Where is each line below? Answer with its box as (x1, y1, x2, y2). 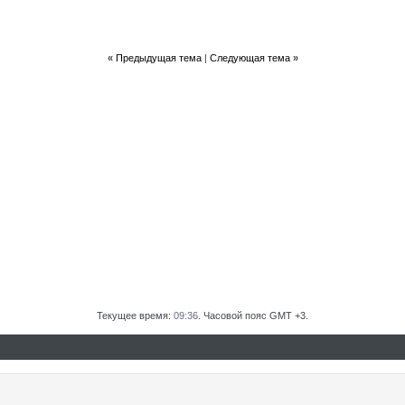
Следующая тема (209, 52, 290, 63)
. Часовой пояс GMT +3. (198, 310, 308, 321)
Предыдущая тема (115, 52, 202, 63)
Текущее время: (97, 310, 174, 321)
